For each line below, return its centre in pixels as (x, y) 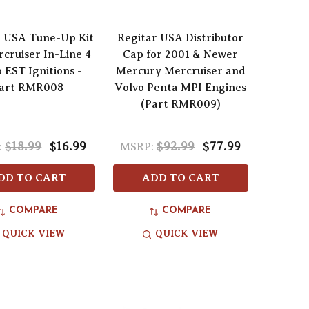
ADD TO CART (180, 178)
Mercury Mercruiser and (180, 71)
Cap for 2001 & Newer (181, 55)
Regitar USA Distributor (181, 38)
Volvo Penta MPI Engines (181, 88)
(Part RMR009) (180, 104)
